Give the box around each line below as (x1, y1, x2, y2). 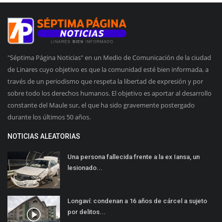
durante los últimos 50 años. (7, 112, 91, 121)
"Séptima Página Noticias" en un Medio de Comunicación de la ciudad (7, 53, 211, 62)
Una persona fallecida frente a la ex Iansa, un (67, 153, 200, 161)
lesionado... (67, 164, 103, 171)
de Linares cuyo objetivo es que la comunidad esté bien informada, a (7, 64, 209, 74)
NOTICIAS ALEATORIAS (7, 132, 80, 140)
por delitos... (67, 208, 106, 216)
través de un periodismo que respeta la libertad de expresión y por (7, 76, 203, 86)
